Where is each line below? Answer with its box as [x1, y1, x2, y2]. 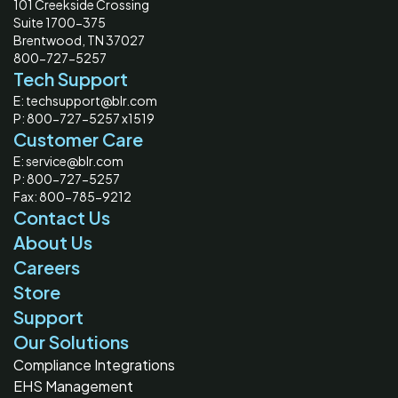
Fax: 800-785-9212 [13, 188, 131, 204]
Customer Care [13, 128, 143, 150]
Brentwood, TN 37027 [13, 32, 145, 48]
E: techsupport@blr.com [13, 92, 157, 108]
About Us [13, 231, 92, 253]
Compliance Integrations [13, 355, 175, 374]
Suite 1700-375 [13, 14, 106, 30]
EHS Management [13, 377, 133, 395]
